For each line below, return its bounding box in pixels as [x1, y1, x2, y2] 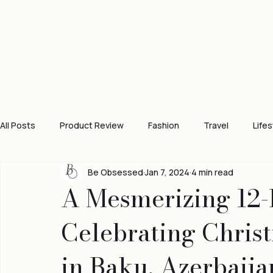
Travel [204, 144, 229, 157]
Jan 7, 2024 [145, 191, 190, 204]
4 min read [191, 191, 233, 204]
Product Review [60, 144, 124, 157]
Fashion [148, 144, 179, 157]
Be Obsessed [88, 191, 143, 204]
